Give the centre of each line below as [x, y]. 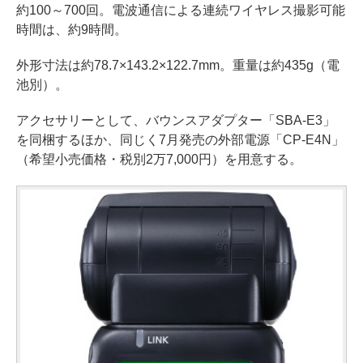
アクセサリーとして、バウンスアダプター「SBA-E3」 [176, 120]
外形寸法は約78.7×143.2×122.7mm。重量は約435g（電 [178, 65]
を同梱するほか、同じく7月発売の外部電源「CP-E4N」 [180, 139]
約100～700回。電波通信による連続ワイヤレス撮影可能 [181, 10]
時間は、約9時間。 [72, 29]
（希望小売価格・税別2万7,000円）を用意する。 [159, 159]
